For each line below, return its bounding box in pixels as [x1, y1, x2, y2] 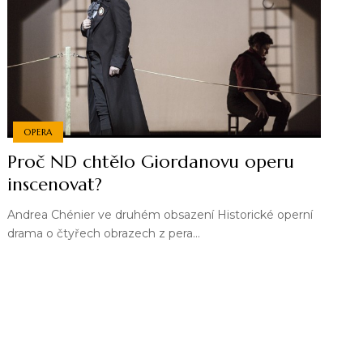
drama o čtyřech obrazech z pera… [7, 226, 201, 241]
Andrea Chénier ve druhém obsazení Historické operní [7, 207, 314, 223]
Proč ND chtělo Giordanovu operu [7, 151, 295, 173]
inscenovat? [7, 173, 103, 196]
